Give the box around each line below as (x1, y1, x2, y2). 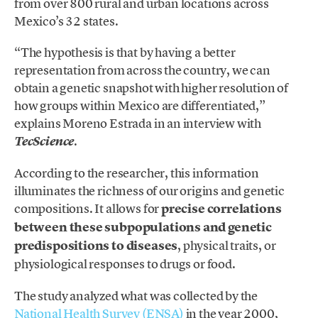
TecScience (14, 133, 75, 150)
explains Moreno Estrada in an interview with (14, 115, 262, 132)
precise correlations (160, 200, 282, 218)
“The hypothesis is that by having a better (14, 44, 236, 61)
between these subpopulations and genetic (14, 219, 272, 236)
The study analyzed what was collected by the (14, 287, 258, 304)
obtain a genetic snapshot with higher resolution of (14, 79, 288, 97)
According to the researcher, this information (14, 165, 259, 182)
